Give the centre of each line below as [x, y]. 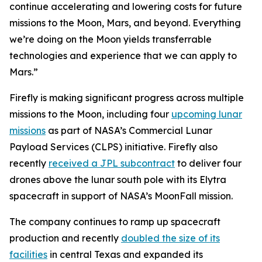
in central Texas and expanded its [125, 254]
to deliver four [208, 163]
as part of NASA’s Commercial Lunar [129, 130]
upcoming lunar [207, 114]
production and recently [65, 238]
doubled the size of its [170, 238]
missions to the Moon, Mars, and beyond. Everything [125, 23]
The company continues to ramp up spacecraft [115, 222]
